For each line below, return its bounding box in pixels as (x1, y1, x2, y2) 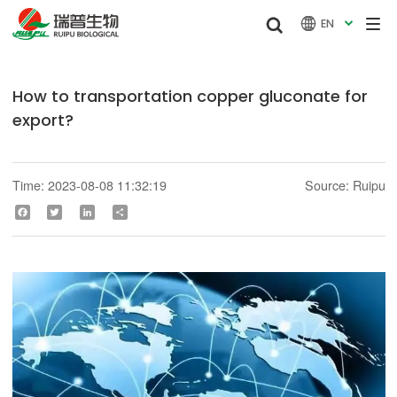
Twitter (62, 205, 91, 219)
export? (12, 109, 74, 132)
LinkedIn (95, 205, 132, 219)
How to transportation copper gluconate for (12, 85, 368, 108)
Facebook (29, 205, 72, 219)
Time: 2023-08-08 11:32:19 (12, 175, 167, 195)
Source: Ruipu (304, 175, 385, 195)
